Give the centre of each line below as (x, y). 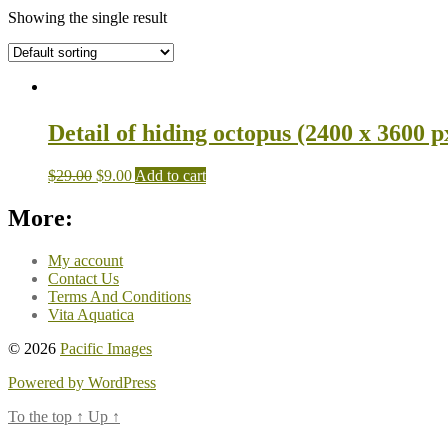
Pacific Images (106, 348)
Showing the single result (87, 17)
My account (85, 260)
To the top (42, 416)
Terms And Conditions (119, 296)
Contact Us (83, 278)
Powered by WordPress (82, 382)
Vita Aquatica (91, 314)
